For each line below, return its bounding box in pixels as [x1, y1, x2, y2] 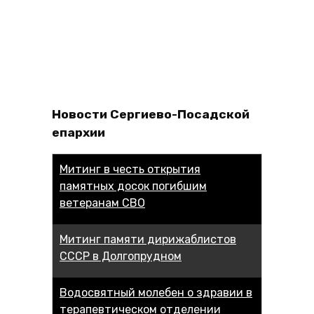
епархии [52, 125, 105, 139]
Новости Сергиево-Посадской [52, 107, 250, 121]
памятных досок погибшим [60, 179, 207, 193]
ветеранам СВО [60, 196, 145, 210]
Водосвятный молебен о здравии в [60, 286, 252, 300]
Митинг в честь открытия [60, 163, 200, 177]
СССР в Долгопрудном [60, 250, 182, 264]
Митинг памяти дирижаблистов [60, 233, 236, 247]
